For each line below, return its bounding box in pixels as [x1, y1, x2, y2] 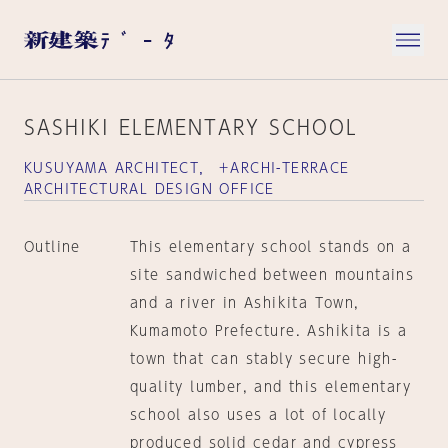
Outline [24, 240, 81, 254]
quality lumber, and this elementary [129, 380, 411, 394]
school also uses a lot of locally [129, 408, 387, 422]
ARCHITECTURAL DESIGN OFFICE [24, 182, 275, 196]
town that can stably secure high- [129, 352, 398, 366]
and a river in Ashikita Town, [129, 296, 360, 310]
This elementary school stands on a [129, 240, 412, 254]
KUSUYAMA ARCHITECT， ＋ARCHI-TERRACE [24, 161, 350, 175]
